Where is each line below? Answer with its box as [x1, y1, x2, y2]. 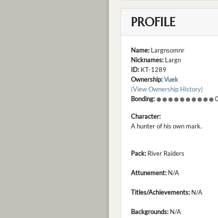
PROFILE [131, 14, 175, 30]
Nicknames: [131, 55, 163, 64]
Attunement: [131, 168, 166, 177]
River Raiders [146, 149, 184, 157]
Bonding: [131, 94, 155, 103]
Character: [131, 112, 161, 120]
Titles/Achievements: [131, 188, 190, 196]
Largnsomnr [149, 46, 184, 54]
